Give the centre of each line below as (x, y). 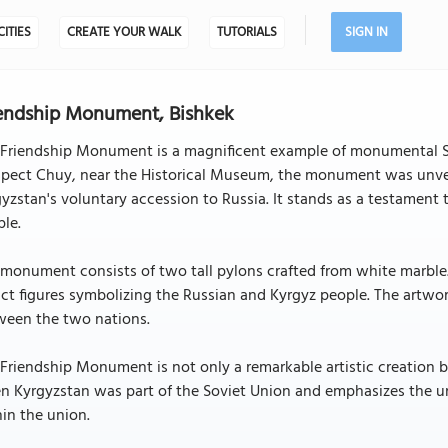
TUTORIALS (246, 32)
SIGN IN (366, 32)
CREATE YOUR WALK (123, 32)
